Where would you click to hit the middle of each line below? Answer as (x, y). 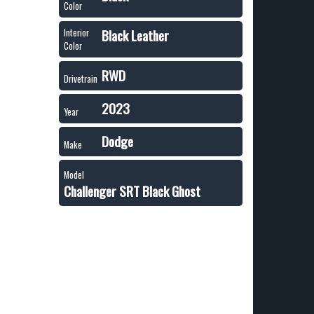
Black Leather (135, 35)
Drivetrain (80, 79)
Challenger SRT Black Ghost (132, 191)
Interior (76, 33)
